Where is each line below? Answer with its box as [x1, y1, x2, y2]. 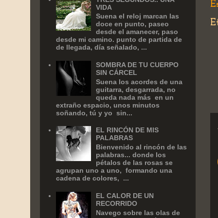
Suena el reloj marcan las [96, 12, 180, 20]
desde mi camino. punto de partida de [55, 36, 182, 44]
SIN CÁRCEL [96, 68, 138, 76]
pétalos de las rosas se [96, 159, 173, 167]
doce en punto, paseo [96, 20, 169, 28]
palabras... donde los [96, 151, 166, 159]
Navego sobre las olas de [96, 208, 181, 217]
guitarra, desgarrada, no [96, 85, 176, 93]
